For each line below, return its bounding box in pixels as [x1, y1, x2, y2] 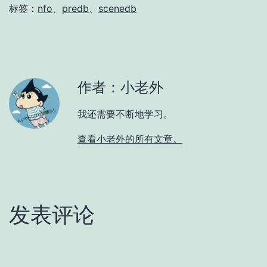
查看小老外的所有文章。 [77, 132, 182, 145]
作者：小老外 [77, 78, 163, 96]
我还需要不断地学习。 [77, 107, 173, 120]
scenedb [98, 2, 136, 14]
